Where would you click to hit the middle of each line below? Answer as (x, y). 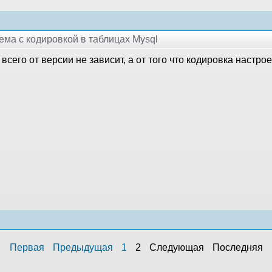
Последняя (237, 247)
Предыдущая (83, 247)
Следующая (176, 247)
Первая (27, 247)
